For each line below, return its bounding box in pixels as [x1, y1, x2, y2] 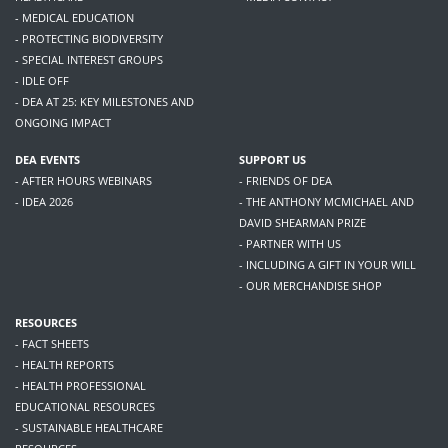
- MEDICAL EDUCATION [15, 9, 134, 25]
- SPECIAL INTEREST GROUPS [15, 51, 163, 67]
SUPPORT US [239, 151, 306, 167]
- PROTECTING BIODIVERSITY [15, 30, 163, 46]
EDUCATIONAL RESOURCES [15, 398, 155, 414]
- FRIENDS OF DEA [239, 172, 332, 188]
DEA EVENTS [15, 151, 80, 167]
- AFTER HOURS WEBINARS [15, 172, 152, 188]
